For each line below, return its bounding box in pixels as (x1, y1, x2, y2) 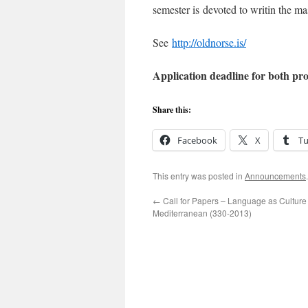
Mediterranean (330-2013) (153, 207, 252, 219)
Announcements (245, 170, 306, 181)
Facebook (177, 134, 217, 146)
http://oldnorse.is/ (172, 35, 246, 49)
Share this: (153, 104, 191, 115)
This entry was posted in (153, 170, 245, 181)
